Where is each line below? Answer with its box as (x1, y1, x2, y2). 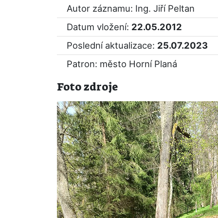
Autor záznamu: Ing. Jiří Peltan (67, 3, 195, 14)
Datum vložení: (67, 21, 131, 32)
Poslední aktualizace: (67, 40, 157, 51)
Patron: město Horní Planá (67, 58, 177, 69)
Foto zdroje (57, 80, 118, 94)
